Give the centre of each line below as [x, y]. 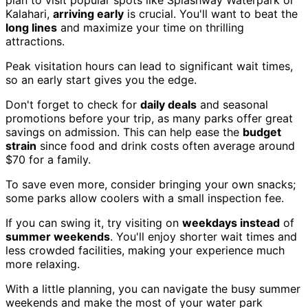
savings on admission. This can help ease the [124, 132]
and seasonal [232, 104]
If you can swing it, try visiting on [94, 222]
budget [262, 132]
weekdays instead [231, 222]
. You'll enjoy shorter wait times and [203, 236]
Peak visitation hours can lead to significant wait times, [149, 66]
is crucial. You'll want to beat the [211, 13]
